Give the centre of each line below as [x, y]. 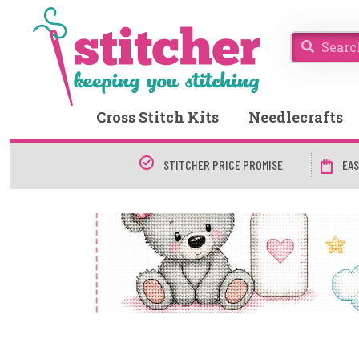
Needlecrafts [295, 117]
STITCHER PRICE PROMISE [223, 165]
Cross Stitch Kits [157, 117]
